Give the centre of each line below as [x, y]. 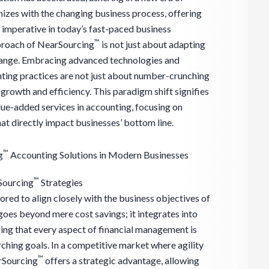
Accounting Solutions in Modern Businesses [98, 154]
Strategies [61, 182]
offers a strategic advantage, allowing [121, 260]
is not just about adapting [153, 44]
